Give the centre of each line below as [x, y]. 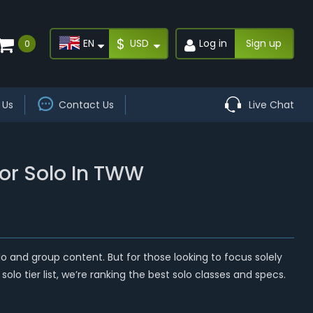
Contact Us [86, 105]
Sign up [264, 43]
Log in [213, 43]
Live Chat [272, 105]
